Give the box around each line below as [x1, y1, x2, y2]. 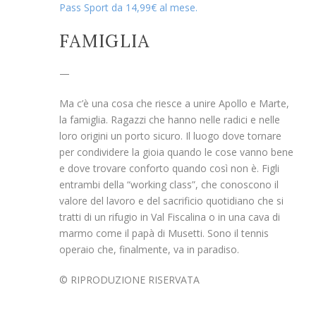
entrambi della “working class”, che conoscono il [59, 178, 279, 192]
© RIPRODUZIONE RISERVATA [59, 273, 200, 287]
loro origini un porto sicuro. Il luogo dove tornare [59, 129, 281, 143]
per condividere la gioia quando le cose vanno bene [59, 145, 293, 159]
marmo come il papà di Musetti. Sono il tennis [59, 226, 269, 241]
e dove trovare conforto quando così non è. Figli [59, 162, 279, 176]
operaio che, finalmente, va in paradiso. [59, 243, 242, 257]
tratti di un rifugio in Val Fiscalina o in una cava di [59, 210, 280, 224]
